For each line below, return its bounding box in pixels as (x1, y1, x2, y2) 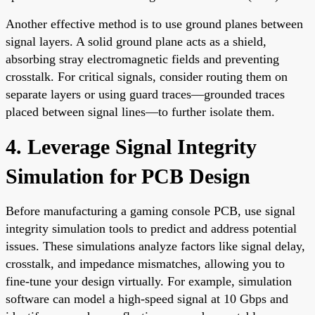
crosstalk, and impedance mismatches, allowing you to (6, 256, 285, 271)
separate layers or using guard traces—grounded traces (6, 86, 285, 101)
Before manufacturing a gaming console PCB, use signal (6, 203, 295, 218)
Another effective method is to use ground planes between (6, 16, 303, 31)
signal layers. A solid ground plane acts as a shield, (6, 34, 266, 49)
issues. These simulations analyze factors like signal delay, (6, 238, 305, 253)
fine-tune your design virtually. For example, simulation (6, 274, 292, 288)
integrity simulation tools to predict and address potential (6, 221, 297, 236)
